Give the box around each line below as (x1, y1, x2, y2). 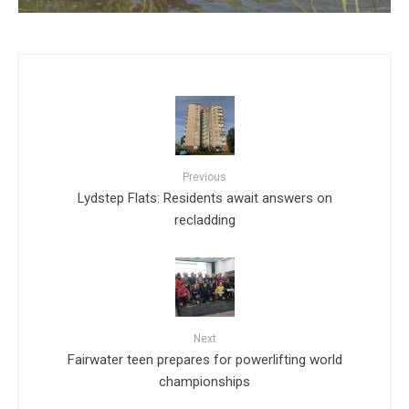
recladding (173, 210, 236, 227)
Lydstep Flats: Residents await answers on (77, 188, 332, 205)
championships (159, 372, 250, 389)
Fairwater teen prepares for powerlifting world (67, 350, 342, 367)
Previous (183, 170, 226, 184)
